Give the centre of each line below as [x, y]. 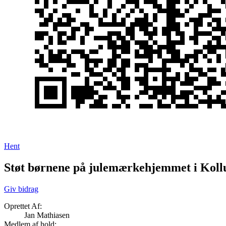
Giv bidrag [21, 189]
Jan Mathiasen [47, 215]
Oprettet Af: [23, 206]
